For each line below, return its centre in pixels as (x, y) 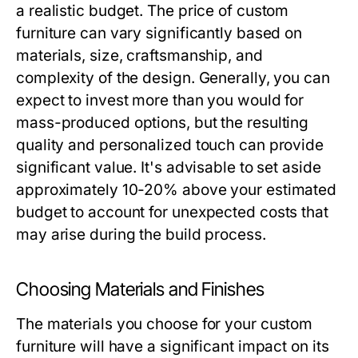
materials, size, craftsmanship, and (139, 55)
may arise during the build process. (141, 234)
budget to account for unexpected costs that (172, 212)
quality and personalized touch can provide (170, 145)
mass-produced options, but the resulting (163, 122)
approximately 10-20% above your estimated (177, 189)
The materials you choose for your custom (165, 324)
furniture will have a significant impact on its (173, 346)
